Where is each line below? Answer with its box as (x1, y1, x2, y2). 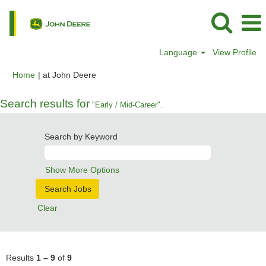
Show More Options (45, 165, 119, 175)
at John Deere (43, 70, 96, 80)
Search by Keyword (45, 132, 118, 141)
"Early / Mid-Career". (90, 100, 163, 109)
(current (96, 69, 125, 79)
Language (159, 47, 200, 57)
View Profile (213, 47, 256, 57)
